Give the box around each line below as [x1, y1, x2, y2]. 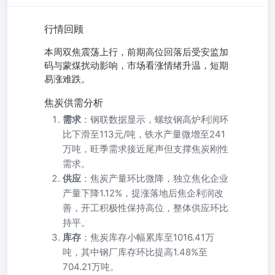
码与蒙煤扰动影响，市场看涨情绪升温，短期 [44, 61, 228, 71]
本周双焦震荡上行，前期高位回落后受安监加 [44, 47, 228, 57]
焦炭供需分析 [44, 96, 103, 109]
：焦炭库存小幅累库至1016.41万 [81, 231, 214, 243]
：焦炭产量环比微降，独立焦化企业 [81, 172, 228, 184]
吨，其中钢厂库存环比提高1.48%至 [63, 246, 207, 258]
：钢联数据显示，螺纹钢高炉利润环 [81, 114, 228, 125]
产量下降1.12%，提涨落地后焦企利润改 [63, 187, 223, 199]
